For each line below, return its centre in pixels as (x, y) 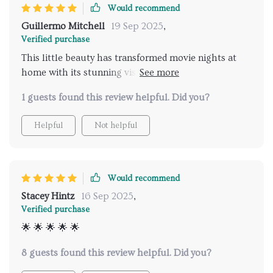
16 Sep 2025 (107, 196)
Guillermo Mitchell (63, 26)
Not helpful (116, 126)
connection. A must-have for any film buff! (112, 87)
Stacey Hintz (48, 196)
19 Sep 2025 (137, 26)
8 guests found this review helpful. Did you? (116, 253)
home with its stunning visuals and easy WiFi (118, 73)
